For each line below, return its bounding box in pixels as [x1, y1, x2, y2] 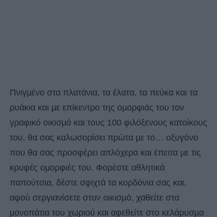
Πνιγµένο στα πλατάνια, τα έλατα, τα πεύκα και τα [10, 88, 198, 98]
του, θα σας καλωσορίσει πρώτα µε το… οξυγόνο [10, 133, 198, 143]
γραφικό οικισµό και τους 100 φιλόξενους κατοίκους [10, 118, 207, 128]
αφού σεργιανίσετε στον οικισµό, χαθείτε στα [10, 193, 179, 203]
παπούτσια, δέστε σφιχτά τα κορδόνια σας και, [10, 178, 186, 188]
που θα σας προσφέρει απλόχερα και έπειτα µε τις [10, 148, 201, 158]
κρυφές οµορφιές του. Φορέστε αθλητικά [10, 163, 165, 173]
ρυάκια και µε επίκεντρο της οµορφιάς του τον [10, 103, 184, 113]
